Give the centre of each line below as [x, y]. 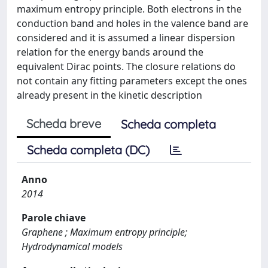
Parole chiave [54, 218]
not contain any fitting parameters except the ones [132, 81]
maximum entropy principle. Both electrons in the [129, 9]
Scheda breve [64, 124]
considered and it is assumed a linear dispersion [126, 38]
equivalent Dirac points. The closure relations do [126, 66]
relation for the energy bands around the [110, 52]
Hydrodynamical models [72, 246]
